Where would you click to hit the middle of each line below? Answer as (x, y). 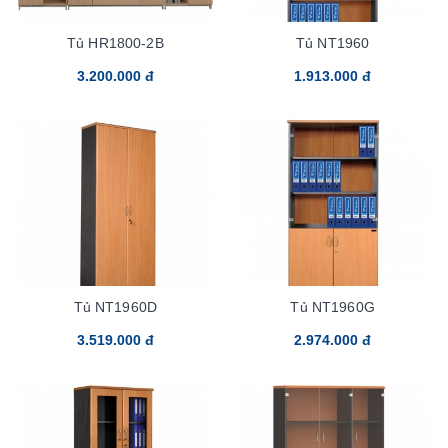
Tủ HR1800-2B (115, 42)
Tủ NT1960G (332, 306)
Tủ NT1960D (115, 306)
